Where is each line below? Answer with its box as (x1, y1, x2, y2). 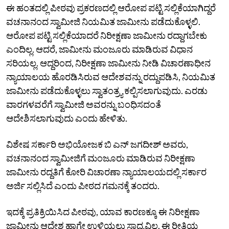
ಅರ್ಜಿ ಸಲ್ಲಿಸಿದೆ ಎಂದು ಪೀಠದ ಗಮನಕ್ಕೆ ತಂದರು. (6, 179, 159, 191)
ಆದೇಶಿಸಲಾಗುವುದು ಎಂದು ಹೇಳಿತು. (6, 112, 127, 124)
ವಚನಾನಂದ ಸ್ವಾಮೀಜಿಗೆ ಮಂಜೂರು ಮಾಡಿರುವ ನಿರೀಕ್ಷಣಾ (6, 152, 195, 164)
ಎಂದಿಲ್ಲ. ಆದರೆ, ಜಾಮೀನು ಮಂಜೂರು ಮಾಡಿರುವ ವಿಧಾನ (6, 43, 193, 55)
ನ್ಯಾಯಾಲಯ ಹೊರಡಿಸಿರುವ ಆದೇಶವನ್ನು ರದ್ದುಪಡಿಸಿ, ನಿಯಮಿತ (6, 71, 215, 82)
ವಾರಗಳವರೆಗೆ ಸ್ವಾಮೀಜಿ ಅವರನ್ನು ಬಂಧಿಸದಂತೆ (6, 98, 161, 110)
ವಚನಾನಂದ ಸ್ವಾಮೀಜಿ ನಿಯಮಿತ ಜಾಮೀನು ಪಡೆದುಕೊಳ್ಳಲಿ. (6, 15, 200, 27)
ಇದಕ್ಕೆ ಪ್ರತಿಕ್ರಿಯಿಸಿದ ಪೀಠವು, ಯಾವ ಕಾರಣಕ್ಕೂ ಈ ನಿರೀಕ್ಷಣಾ (6, 205, 200, 217)
